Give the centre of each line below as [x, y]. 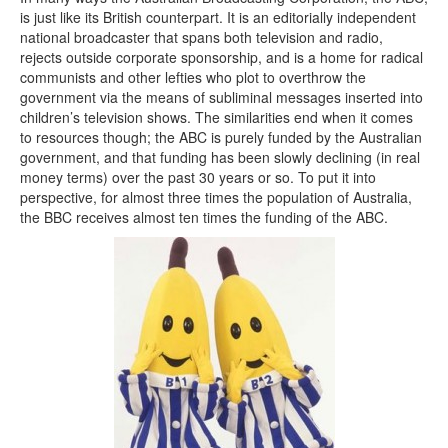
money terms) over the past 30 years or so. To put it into [198, 177]
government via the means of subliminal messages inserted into [221, 97]
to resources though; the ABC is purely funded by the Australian [221, 137]
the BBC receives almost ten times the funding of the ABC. [204, 217]
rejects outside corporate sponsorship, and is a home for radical [221, 57]
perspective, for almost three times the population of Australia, [216, 197]
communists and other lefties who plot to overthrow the [193, 77]
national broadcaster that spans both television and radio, [201, 37]
